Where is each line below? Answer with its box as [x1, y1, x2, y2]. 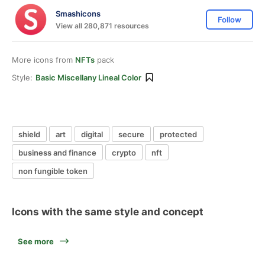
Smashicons [56, 8, 101, 18]
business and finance [18, 147, 96, 157]
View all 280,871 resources [56, 21, 149, 30]
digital [81, 129, 103, 139]
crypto [112, 147, 136, 157]
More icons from [12, 55, 75, 64]
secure [118, 129, 144, 139]
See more [18, 237, 54, 246]
